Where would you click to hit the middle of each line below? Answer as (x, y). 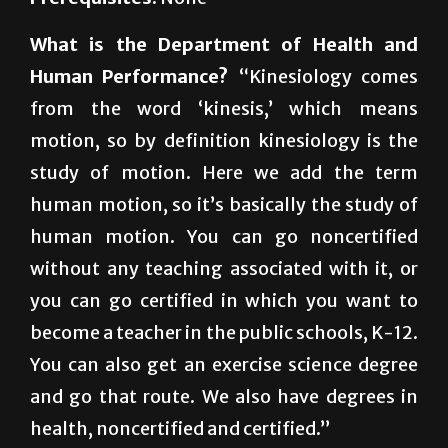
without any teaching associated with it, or (224, 317)
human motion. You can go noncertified (224, 285)
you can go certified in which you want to (224, 349)
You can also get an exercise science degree (224, 413)
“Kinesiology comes (323, 125)
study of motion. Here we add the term (224, 221)
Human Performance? (129, 125)
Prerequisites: (93, 46)
